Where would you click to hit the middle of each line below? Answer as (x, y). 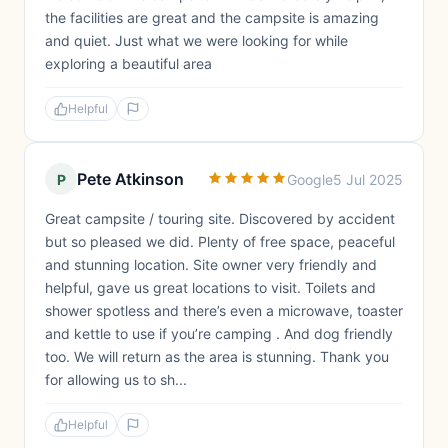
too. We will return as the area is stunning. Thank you (217, 356)
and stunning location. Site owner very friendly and (211, 264)
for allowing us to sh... (116, 379)
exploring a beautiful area (128, 63)
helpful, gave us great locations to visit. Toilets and (210, 287)
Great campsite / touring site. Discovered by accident (220, 218)
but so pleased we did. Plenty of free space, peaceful (220, 241)
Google (310, 179)
